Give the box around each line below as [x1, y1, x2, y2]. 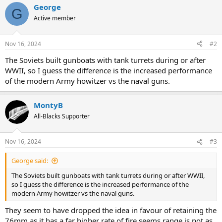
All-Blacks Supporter [34, 111, 90, 120]
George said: [11, 156, 48, 166]
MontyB [34, 100, 63, 110]
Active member [34, 14, 76, 23]
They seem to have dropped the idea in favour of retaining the [5, 205, 217, 215]
